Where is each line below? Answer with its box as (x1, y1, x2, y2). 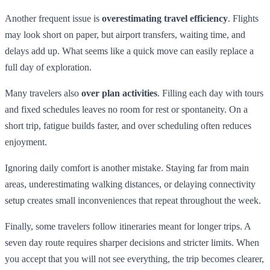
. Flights (228, 13, 259, 24)
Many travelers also (5, 87, 81, 98)
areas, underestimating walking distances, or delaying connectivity (5, 178, 256, 189)
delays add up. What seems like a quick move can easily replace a (5, 45, 254, 56)
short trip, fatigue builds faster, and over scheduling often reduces (5, 120, 251, 131)
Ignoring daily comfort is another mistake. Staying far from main (5, 162, 249, 173)
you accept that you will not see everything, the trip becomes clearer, (5, 253, 264, 264)
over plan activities (81, 87, 157, 98)
